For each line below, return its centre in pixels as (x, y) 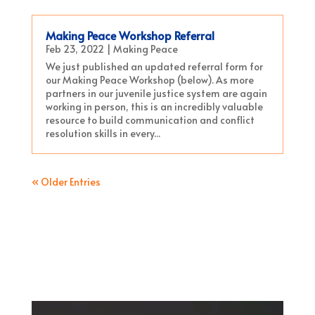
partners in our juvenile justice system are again (156, 94)
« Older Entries (66, 182)
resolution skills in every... (103, 134)
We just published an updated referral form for (154, 67)
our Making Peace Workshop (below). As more (149, 80)
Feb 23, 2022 (75, 49)
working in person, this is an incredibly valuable (154, 107)
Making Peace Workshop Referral (130, 36)
